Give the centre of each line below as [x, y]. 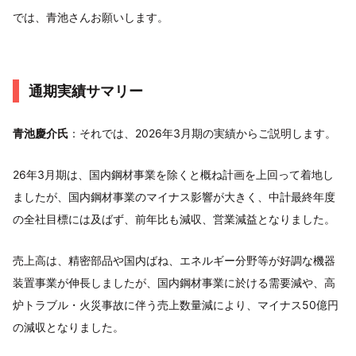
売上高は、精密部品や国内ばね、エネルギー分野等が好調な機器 [174, 260]
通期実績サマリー [86, 91]
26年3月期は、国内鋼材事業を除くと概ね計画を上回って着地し [173, 174]
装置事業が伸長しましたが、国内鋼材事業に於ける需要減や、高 [174, 282]
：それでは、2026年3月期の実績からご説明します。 [202, 133]
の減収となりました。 [68, 327]
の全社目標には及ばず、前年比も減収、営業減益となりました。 [174, 219]
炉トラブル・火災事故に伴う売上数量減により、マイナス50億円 [176, 305]
